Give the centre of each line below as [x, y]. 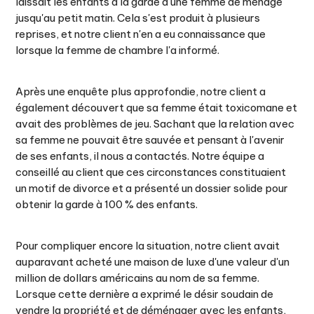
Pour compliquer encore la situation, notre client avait [148, 246]
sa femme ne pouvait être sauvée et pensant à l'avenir [150, 140]
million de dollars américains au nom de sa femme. [138, 278]
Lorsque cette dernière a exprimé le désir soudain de [145, 294]
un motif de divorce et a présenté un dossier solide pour [152, 188]
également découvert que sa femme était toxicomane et [157, 108]
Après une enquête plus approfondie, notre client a [141, 91]
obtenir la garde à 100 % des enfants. [107, 204]
